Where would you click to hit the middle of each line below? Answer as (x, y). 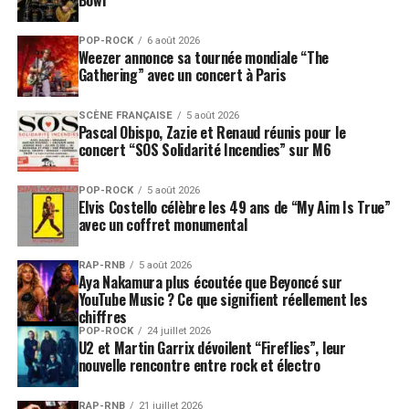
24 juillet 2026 (178, 330)
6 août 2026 (173, 40)
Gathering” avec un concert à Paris (182, 74)
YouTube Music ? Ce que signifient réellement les (223, 299)
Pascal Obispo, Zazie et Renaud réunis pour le (212, 132)
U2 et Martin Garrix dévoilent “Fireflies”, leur (212, 347)
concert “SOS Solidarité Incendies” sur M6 (204, 149)
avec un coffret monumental (163, 224)
